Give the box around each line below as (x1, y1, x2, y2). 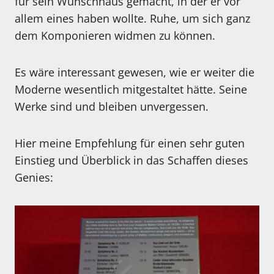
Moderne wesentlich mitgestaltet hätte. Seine (15, 82, 247, 97)
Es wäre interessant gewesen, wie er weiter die (15, 65, 254, 80)
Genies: (15, 170, 53, 185)
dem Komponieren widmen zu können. (15, 28, 215, 43)
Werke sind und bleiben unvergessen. (15, 99, 209, 114)
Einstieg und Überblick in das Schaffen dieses (15, 153, 248, 168)
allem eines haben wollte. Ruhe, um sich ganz (15, 11, 250, 26)
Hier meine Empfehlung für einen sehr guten (15, 136, 245, 151)
